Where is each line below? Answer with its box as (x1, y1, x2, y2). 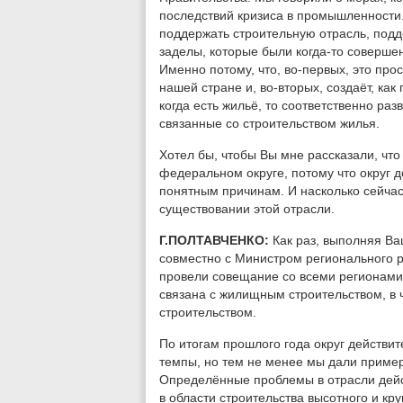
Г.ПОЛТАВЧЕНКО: (159, 233, 273, 247)
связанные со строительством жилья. (159, 116, 380, 130)
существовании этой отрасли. (159, 201, 335, 216)
